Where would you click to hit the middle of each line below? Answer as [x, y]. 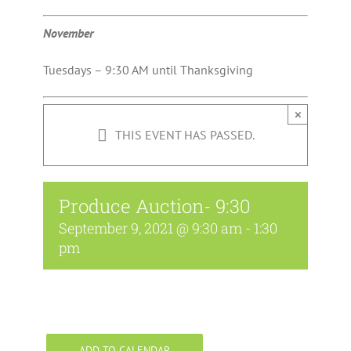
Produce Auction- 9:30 [155, 206]
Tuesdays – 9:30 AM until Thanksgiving [148, 70]
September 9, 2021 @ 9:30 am [150, 228]
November [68, 33]
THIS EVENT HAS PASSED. [185, 135]
